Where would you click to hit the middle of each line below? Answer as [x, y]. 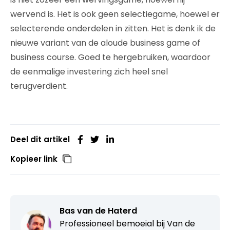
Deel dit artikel [40, 139]
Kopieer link [34, 159]
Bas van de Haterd [98, 211]
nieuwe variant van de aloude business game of [105, 43]
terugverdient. [39, 86]
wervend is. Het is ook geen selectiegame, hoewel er [115, 14]
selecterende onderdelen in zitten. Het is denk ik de [113, 28]
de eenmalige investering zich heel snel [89, 72]
